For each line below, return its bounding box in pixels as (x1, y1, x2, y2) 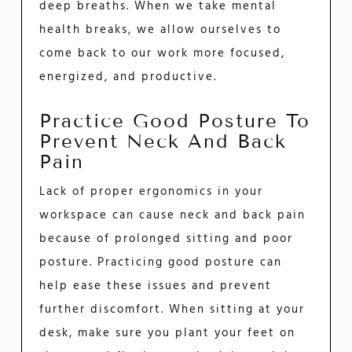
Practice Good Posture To (39, 109, 311, 133)
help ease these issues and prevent (39, 276, 273, 295)
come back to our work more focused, (39, 43, 286, 63)
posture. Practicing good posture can (39, 252, 283, 272)
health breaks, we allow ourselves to (39, 20, 282, 39)
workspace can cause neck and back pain (39, 205, 306, 225)
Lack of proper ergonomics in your (39, 181, 264, 201)
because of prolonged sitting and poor (39, 229, 294, 248)
